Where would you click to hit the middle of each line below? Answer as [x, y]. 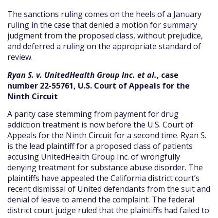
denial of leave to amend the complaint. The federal [101, 200]
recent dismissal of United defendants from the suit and [109, 189]
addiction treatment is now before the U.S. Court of [100, 125]
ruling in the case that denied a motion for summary [102, 25]
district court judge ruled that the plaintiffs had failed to [108, 210]
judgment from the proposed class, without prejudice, [105, 36]
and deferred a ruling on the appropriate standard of [104, 46]
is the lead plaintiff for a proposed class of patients [100, 146]
